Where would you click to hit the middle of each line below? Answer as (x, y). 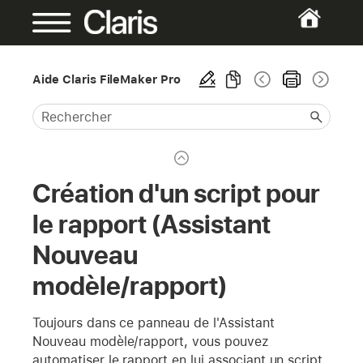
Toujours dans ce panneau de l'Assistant (154, 322)
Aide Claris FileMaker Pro (107, 79)
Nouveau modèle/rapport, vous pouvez (151, 341)
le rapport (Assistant (152, 224)
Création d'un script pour (176, 193)
